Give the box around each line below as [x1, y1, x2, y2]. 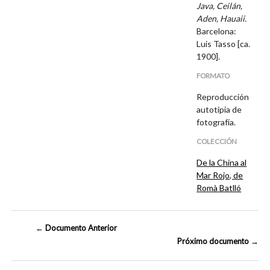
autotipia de [196, 104, 242, 115]
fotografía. [196, 116, 236, 127]
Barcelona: [196, 25, 237, 36]
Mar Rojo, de [196, 170, 243, 181]
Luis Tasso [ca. [196, 38, 251, 49]
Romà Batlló [196, 183, 242, 193]
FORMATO [196, 72, 230, 80]
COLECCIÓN [196, 137, 237, 146]
